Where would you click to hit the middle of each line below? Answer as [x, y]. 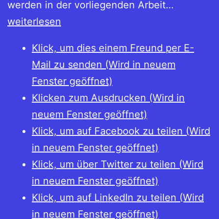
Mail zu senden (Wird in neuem [104, 65]
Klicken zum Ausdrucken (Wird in [108, 98]
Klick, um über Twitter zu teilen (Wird [118, 164]
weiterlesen [34, 22]
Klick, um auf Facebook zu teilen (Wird [121, 131]
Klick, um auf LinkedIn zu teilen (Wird [118, 198]
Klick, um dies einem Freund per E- [113, 48]
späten [189, 38]
